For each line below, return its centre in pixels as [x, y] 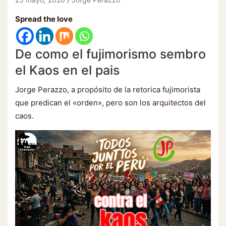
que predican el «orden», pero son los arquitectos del [110, 103]
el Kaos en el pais [67, 70]
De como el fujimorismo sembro [110, 54]
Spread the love [44, 19]
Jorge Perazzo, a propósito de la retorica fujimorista [108, 90]
